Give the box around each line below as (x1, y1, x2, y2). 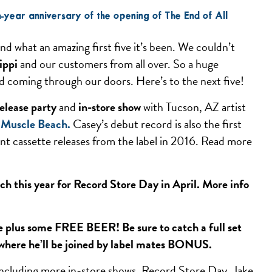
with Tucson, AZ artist (141, 98, 246, 116)
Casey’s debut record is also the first (70, 115, 242, 133)
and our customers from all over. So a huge (18, 55, 219, 73)
